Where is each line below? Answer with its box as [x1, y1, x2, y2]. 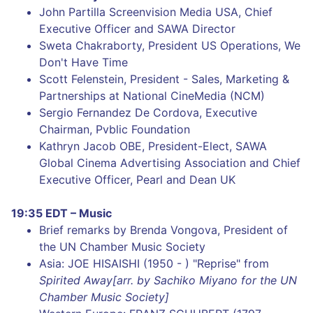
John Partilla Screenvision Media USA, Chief [39, 5, 272, 19]
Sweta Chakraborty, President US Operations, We [39, 38, 300, 52]
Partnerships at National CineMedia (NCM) [39, 89, 265, 103]
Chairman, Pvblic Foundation [39, 122, 190, 136]
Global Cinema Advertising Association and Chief [39, 156, 300, 170]
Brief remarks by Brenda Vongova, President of [39, 223, 288, 237]
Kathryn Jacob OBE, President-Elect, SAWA [39, 139, 267, 153]
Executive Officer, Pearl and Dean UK [39, 173, 235, 187]
